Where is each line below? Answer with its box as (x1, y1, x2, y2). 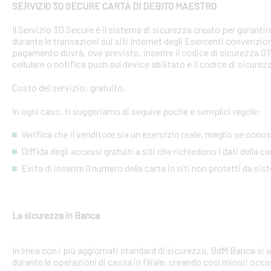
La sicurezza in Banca (12, 209, 100, 221)
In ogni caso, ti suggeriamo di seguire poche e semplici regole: (12, 105, 261, 117)
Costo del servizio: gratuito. (12, 82, 125, 93)
